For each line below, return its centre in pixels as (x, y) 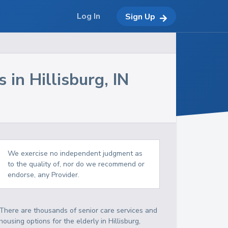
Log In (89, 16)
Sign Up (140, 17)
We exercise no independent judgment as (75, 153)
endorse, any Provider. (44, 175)
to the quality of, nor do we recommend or (76, 164)
